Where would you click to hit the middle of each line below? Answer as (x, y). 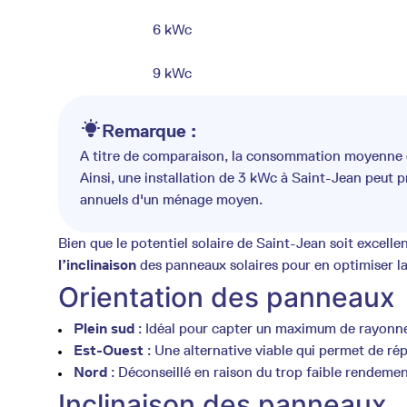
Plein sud (104, 328)
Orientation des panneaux (227, 297)
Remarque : (149, 131)
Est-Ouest (109, 350)
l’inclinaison (97, 265)
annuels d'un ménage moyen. (171, 199)
